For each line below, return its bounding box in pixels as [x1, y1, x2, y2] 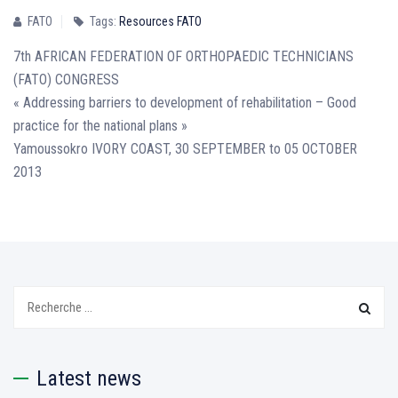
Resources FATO [119, 14, 202, 28]
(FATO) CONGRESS [13, 71, 119, 88]
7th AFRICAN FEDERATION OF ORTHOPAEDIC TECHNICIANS [13, 48, 354, 65]
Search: [12, 288, 54, 305]
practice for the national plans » [13, 117, 187, 134]
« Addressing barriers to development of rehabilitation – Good [13, 94, 356, 111]
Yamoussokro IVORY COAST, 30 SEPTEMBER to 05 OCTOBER [13, 140, 357, 157]
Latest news [36, 366, 141, 391]
